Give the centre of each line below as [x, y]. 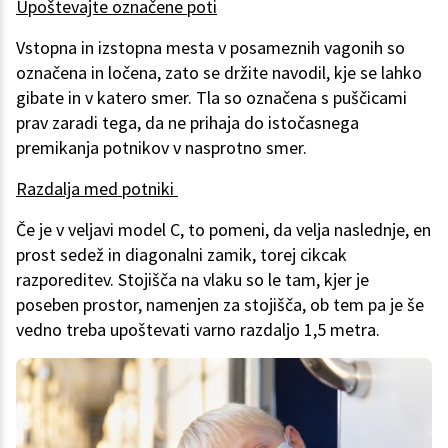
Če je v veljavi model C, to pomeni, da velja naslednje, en [223, 229]
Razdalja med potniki [97, 188]
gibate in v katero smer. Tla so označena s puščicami [211, 97]
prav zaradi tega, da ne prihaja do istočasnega [187, 122]
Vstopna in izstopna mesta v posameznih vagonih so [210, 47]
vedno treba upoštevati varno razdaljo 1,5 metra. [200, 329]
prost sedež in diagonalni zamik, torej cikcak [181, 254]
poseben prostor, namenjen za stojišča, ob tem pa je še [220, 304]
